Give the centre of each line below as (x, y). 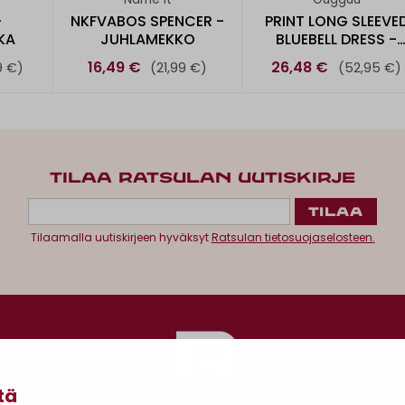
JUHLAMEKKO (147, 39)
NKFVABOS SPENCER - (147, 21)
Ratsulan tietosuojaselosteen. (293, 238)
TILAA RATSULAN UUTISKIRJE (202, 179)
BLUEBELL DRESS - (336, 39)
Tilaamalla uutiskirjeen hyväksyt (121, 238)
